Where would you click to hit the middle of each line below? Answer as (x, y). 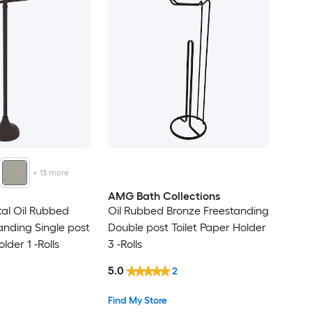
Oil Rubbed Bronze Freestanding (188, 210)
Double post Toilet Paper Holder (187, 227)
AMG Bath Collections (164, 196)
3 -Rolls (125, 244)
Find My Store (137, 301)
